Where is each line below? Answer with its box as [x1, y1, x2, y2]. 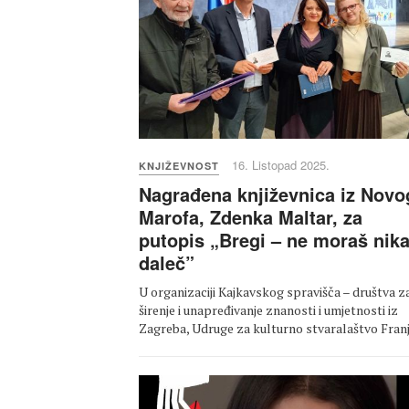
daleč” [139, 249, 194, 277]
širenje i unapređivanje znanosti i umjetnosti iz [139, 301, 398, 320]
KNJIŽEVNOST [139, 159, 219, 173]
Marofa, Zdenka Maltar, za [139, 204, 362, 231]
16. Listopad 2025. [232, 156, 330, 174]
